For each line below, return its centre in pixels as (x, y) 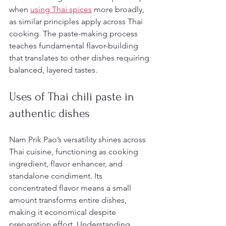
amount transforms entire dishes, (69, 200)
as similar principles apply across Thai (77, 21)
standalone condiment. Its (57, 176)
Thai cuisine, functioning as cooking (75, 152)
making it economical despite (64, 212)
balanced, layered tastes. (53, 70)
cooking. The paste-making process (74, 34)
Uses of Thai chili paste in (73, 97)
